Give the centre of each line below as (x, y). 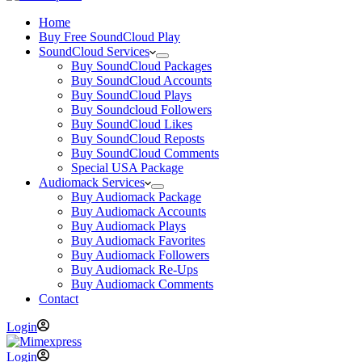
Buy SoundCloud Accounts (141, 80)
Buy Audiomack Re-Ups (135, 269)
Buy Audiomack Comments (142, 284)
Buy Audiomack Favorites (138, 240)
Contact (59, 299)
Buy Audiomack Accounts (139, 211)
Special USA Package (127, 168)
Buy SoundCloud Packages (141, 66)
